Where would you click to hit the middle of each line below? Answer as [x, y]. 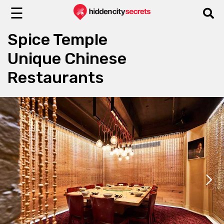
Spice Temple [57, 39]
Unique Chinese [67, 58]
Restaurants [56, 77]
